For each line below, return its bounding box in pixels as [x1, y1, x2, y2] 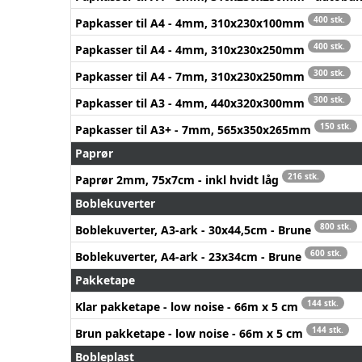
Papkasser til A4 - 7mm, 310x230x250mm [75, 68, 308, 84]
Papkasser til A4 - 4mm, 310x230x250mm [75, 41, 308, 57]
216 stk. [288, 170, 319, 182]
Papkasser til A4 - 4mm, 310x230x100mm [75, 15, 308, 31]
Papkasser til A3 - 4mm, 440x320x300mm [75, 95, 308, 111]
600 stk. [310, 246, 342, 259]
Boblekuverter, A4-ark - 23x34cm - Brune [75, 248, 305, 264]
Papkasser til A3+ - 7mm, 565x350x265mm [75, 121, 314, 137]
